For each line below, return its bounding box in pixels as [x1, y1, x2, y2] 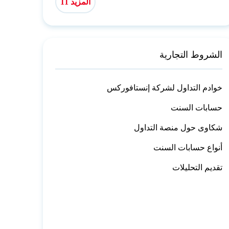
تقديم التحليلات [172, 163, 223, 172]
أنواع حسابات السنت [153, 143, 223, 152]
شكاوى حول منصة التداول [134, 123, 223, 132]
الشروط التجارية [159, 50, 223, 60]
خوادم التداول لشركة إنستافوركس [107, 83, 223, 93]
